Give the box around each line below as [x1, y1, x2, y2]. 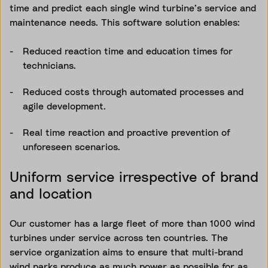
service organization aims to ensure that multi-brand [10, 245, 243, 258]
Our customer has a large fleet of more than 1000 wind [10, 217, 255, 229]
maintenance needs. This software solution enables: [10, 16, 243, 28]
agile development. [23, 99, 106, 112]
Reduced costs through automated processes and [23, 85, 243, 98]
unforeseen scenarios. [23, 140, 120, 153]
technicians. [23, 59, 76, 71]
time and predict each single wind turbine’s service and [10, 1, 256, 14]
